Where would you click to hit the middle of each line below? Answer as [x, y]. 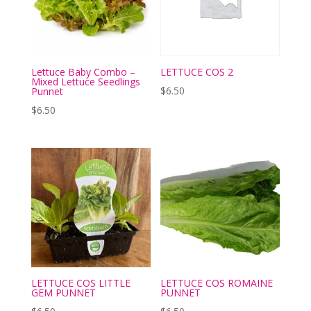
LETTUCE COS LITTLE [81, 283]
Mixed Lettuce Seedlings [85, 82]
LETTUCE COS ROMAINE [217, 283]
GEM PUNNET [63, 293]
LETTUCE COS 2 [197, 72]
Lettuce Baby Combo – [83, 72]
